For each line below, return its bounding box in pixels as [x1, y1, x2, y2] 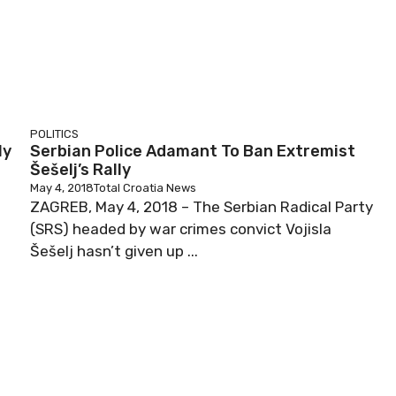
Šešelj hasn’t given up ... [30, 242, 198, 260]
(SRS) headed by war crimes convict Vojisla [30, 220, 331, 238]
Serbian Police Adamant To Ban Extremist [30, 141, 355, 161]
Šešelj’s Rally [30, 160, 131, 179]
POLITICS [30, 127, 79, 141]
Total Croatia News [94, 181, 196, 194]
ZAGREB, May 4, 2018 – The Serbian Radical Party [30, 198, 373, 216]
